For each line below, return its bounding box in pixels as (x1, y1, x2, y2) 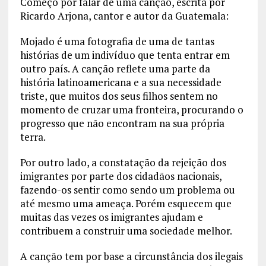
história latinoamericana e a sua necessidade (20, 75, 221, 90)
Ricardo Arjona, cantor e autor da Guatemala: (20, 9, 229, 23)
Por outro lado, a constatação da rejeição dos (20, 156, 226, 170)
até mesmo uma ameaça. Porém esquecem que (20, 197, 232, 211)
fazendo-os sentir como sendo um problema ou (20, 183, 235, 197)
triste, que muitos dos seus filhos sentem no (20, 89, 218, 103)
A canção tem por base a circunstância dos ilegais (20, 249, 243, 264)
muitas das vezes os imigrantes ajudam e (20, 210, 203, 224)
